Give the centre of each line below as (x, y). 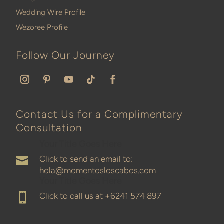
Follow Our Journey (66, 55)
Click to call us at (72, 196)
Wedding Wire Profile (51, 12)
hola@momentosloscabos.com (98, 170)
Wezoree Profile (42, 27)
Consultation (49, 127)
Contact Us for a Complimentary (100, 114)
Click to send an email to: (86, 159)
